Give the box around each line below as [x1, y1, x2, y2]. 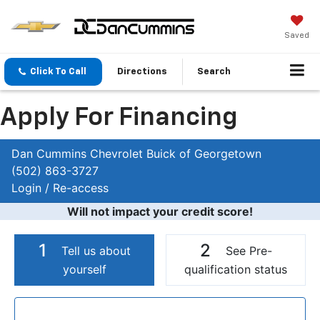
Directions [117, 67, 167, 77]
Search [197, 67, 231, 77]
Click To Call [30, 67, 86, 77]
